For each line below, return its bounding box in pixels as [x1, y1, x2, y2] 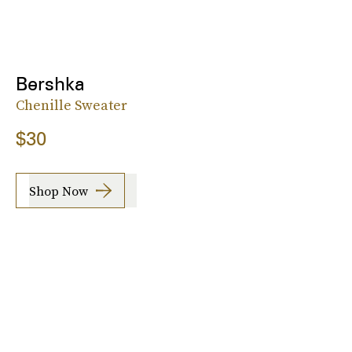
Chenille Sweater [16, 95, 127, 115]
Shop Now [29, 181, 88, 200]
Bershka [16, 72, 85, 96]
